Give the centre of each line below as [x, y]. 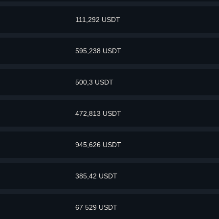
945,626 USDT [99, 144]
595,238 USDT [99, 51]
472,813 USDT [99, 113]
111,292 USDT [98, 19]
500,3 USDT [95, 82]
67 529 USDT [97, 207]
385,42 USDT [97, 176]
